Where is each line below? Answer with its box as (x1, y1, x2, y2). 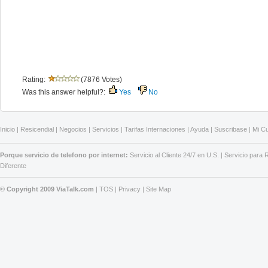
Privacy (118, 185, 141, 193)
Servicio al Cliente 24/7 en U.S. (130, 151, 219, 159)
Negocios (59, 126, 87, 133)
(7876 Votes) (81, 75, 122, 84)
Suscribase (214, 126, 247, 133)
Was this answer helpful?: (22, 88, 105, 96)
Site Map (146, 185, 171, 193)
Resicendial (20, 126, 54, 133)
